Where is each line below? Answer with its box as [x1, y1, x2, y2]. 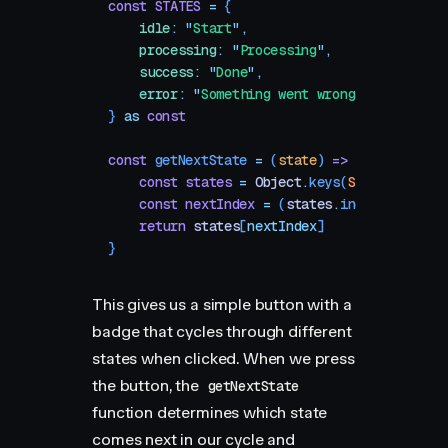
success [108, 63, 194, 81]
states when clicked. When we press [92, 349, 355, 368]
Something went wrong [200, 85, 356, 103]
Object [247, 173, 302, 191]
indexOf [339, 195, 394, 213]
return [108, 217, 186, 235]
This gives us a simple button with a [92, 295, 352, 314]
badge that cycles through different [92, 322, 352, 341]
